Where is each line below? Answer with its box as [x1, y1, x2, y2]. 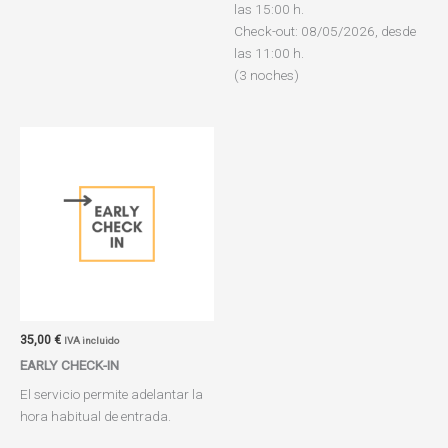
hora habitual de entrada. [20, 407, 171, 424]
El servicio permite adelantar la [20, 385, 203, 402]
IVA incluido [64, 334, 119, 346]
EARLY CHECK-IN [20, 356, 119, 373]
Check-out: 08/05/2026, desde [234, 22, 416, 39]
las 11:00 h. [234, 44, 304, 61]
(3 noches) [234, 66, 299, 83]
